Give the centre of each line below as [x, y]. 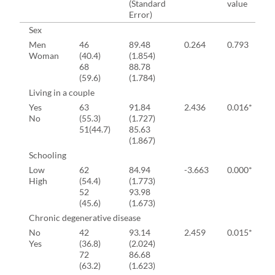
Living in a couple [62, 93]
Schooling [48, 155]
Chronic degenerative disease [85, 218]
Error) [141, 15]
